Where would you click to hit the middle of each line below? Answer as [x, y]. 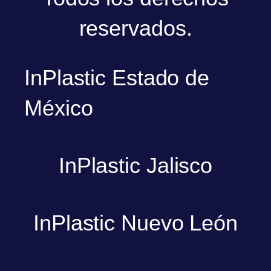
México [59, 108]
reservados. [135, 28]
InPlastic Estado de [117, 78]
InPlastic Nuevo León [135, 223]
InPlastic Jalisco [135, 166]
